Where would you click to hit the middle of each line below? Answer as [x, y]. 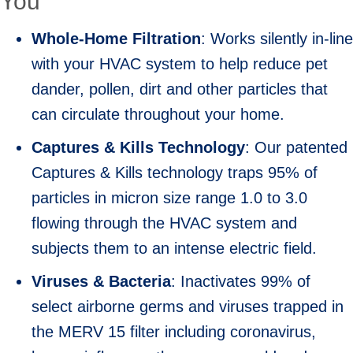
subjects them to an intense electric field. [174, 248]
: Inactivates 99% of [241, 281]
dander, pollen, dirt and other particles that [180, 89]
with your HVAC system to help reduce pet [180, 63]
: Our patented [296, 147]
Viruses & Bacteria [101, 281]
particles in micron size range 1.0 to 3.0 [169, 197]
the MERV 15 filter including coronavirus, [174, 331]
